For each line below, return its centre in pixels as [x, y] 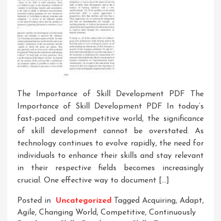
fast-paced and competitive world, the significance [110, 119]
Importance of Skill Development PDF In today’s [110, 107]
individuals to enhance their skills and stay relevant [110, 156]
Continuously [172, 213]
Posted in [35, 201]
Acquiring [159, 201]
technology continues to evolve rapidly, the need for [110, 144]
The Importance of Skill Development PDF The [110, 94]
